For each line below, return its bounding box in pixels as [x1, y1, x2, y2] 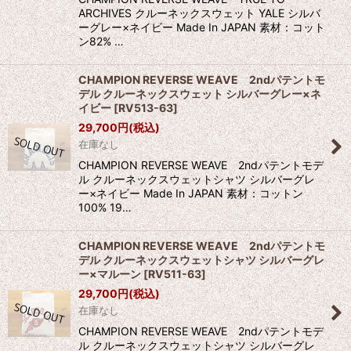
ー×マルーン [78, 266, 141, 280]
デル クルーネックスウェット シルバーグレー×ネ [78, 86, 321, 100]
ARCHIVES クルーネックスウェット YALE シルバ [78, 5, 320, 20]
